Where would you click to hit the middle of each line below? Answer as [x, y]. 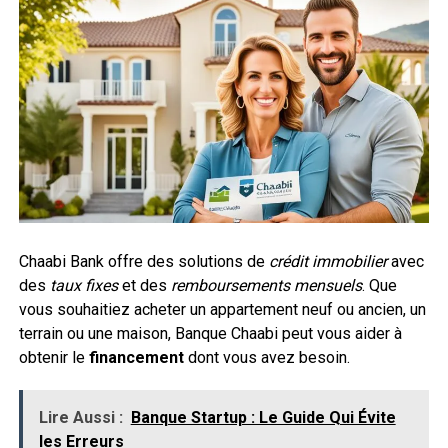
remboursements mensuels [266, 286]
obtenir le [53, 358]
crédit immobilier [327, 262]
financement [136, 358]
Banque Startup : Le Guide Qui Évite [263, 418]
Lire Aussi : [80, 418]
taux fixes [83, 286]
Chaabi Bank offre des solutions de [143, 262]
